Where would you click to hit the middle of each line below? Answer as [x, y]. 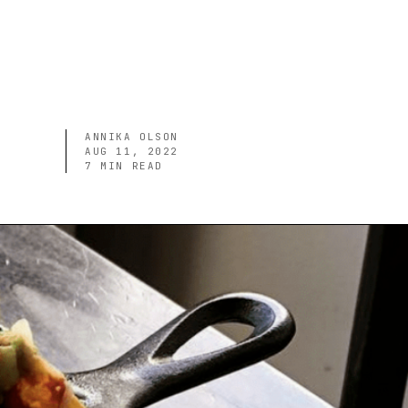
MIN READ [127, 166]
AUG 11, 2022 [132, 151]
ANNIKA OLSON [132, 137]
